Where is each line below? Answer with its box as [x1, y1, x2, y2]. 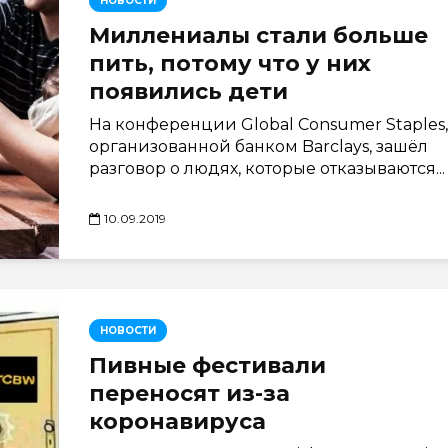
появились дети [89, 77, 288, 105]
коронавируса [89, 407, 266, 435]
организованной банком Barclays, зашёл [89, 136, 428, 156]
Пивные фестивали [89, 351, 326, 379]
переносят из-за [89, 379, 290, 407]
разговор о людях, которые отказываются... [89, 158, 445, 178]
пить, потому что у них [89, 49, 371, 77]
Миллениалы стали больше [89, 21, 428, 49]
